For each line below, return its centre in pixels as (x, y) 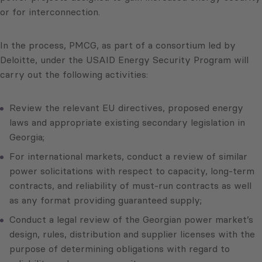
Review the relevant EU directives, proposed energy (126, 108)
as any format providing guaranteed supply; (106, 200)
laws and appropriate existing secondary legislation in (127, 123)
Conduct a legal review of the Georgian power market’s (131, 220)
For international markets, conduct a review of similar (128, 156)
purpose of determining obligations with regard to (120, 249)
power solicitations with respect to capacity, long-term (132, 171)
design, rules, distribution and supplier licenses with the (132, 234)
